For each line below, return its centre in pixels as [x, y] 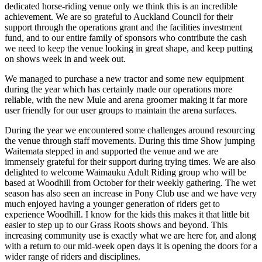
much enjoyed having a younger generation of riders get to [112, 204]
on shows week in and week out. [65, 58]
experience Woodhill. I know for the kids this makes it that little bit [127, 214]
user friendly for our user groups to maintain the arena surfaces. [121, 110]
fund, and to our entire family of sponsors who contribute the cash [126, 37]
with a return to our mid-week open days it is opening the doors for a [131, 246]
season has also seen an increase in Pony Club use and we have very [131, 193]
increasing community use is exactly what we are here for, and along [130, 235]
